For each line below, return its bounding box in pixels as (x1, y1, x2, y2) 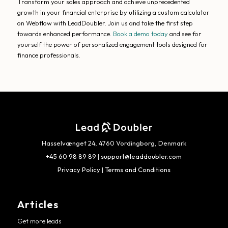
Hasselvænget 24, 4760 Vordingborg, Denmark (41, 138, 186, 147)
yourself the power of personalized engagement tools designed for (17, 40, 208, 49)
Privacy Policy (57, 165, 100, 174)
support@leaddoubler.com (101, 152, 182, 160)
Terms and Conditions (104, 165, 170, 174)
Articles (17, 197, 59, 211)
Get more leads (17, 216, 62, 225)
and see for (167, 30, 202, 38)
